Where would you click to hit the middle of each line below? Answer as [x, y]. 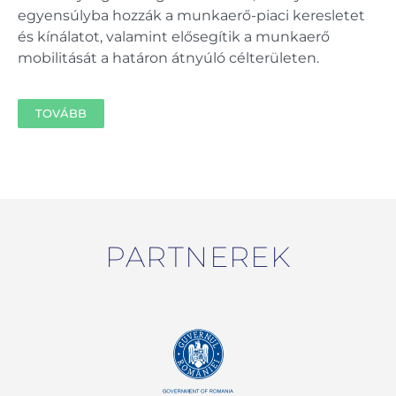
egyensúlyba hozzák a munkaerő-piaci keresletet [191, 16]
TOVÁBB [61, 114]
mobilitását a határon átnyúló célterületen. [168, 58]
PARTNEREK [198, 257]
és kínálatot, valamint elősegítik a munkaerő [174, 37]
